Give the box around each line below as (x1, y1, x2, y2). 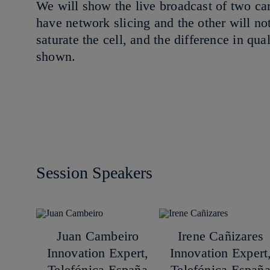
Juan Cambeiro (56, 228, 139, 243)
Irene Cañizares (177, 228, 264, 243)
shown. (36, 49, 80, 64)
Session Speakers (36, 163, 152, 183)
